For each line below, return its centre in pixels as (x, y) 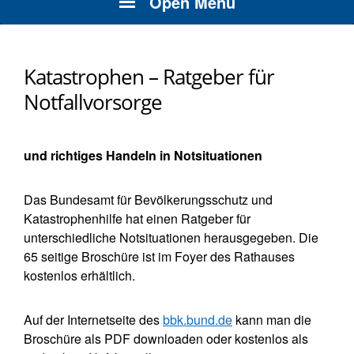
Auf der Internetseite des (93, 320)
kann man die (272, 320)
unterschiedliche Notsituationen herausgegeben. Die (171, 238)
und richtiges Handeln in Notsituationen (143, 156)
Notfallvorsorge (93, 102)
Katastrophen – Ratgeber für (149, 77)
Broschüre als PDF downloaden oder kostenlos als (166, 339)
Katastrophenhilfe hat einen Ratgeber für (137, 219)
